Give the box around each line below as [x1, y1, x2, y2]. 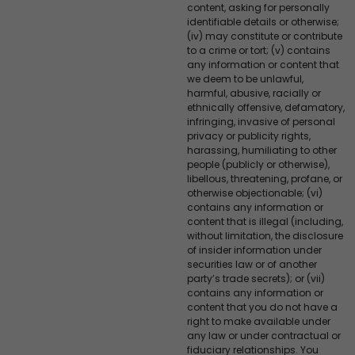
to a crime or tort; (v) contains [187, 43, 330, 57]
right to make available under [187, 314, 330, 328]
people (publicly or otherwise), [187, 157, 330, 171]
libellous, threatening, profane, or [187, 171, 342, 185]
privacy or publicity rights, [187, 128, 311, 143]
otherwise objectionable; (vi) [187, 185, 323, 200]
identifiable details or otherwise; [187, 14, 339, 29]
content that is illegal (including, [187, 214, 343, 228]
